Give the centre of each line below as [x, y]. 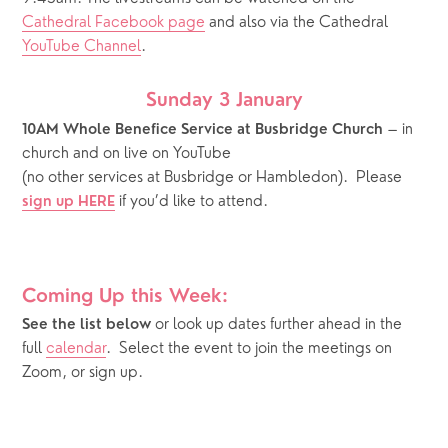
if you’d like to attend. [194, 201]
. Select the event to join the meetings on [249, 349]
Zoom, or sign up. [83, 373]
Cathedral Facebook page [114, 22]
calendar [76, 349]
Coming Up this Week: [125, 297]
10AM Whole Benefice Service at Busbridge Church [203, 130]
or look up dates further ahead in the [279, 325]
